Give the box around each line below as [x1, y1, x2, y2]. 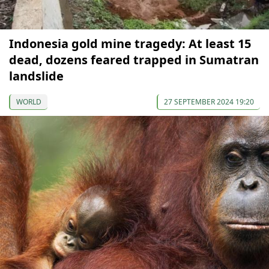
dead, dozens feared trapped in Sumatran [9, 51, 259, 68]
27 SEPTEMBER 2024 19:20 [164, 96, 254, 107]
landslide [9, 67, 64, 84]
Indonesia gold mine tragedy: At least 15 [9, 35, 251, 52]
